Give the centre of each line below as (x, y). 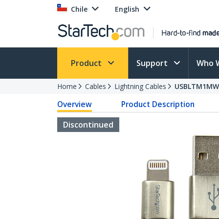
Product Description (158, 104)
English (127, 9)
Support (153, 63)
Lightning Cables (140, 86)
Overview (75, 104)
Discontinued (88, 125)
